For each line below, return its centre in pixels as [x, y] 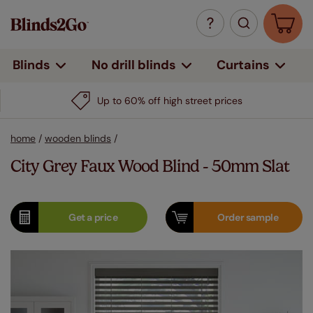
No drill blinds [133, 65]
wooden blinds [78, 138]
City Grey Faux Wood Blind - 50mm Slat [150, 166]
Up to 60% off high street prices [170, 101]
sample [262, 217]
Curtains [243, 65]
